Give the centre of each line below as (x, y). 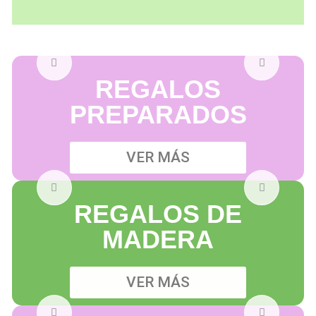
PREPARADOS (158, 115)
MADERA (158, 240)
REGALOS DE (158, 214)
